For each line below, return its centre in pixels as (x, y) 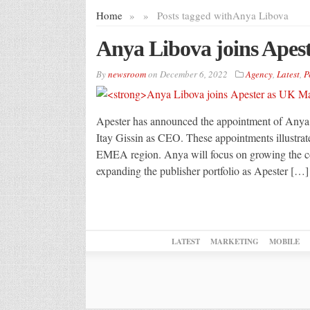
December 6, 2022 (193, 74)
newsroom (127, 74)
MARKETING (234, 241)
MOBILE (284, 241)
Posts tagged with (194, 15)
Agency (259, 74)
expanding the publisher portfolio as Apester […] (202, 170)
